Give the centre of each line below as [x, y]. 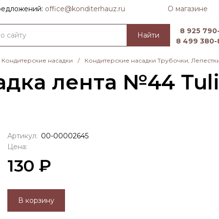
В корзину [36, 200]
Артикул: [22, 136]
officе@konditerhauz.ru [85, 9]
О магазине [188, 9]
